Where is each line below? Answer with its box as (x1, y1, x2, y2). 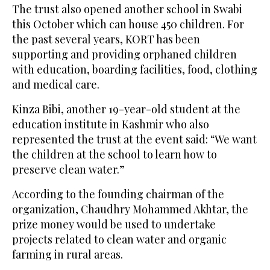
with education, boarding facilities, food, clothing (12, 62, 257, 77)
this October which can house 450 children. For (12, 17, 244, 32)
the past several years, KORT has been (12, 32, 200, 47)
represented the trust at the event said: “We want (12, 132, 257, 147)
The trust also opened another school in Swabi (12, 2, 242, 17)
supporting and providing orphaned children (12, 47, 237, 62)
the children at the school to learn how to (12, 147, 217, 162)
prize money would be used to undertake (12, 217, 216, 232)
